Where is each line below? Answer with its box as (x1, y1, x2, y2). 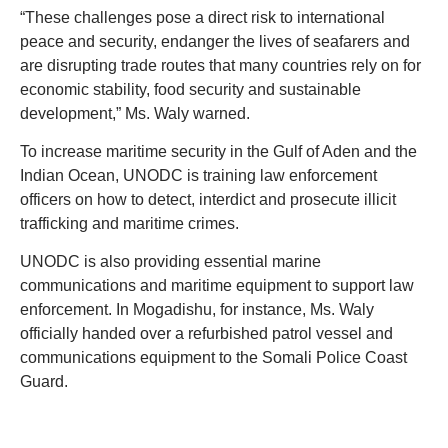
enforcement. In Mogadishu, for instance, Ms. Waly (20, 301, 374, 319)
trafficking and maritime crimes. (20, 214, 239, 232)
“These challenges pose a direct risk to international (20, 8, 385, 26)
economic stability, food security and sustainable (20, 80, 361, 98)
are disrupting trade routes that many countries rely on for (20, 56, 421, 74)
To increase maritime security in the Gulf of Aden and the (20, 142, 417, 160)
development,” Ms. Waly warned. (20, 104, 254, 122)
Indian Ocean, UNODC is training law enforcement (20, 166, 377, 184)
